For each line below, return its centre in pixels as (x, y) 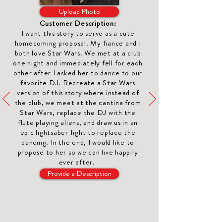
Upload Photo (79, 11)
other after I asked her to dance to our (78, 73)
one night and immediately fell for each (78, 63)
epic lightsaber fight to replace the (78, 132)
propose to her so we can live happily (78, 152)
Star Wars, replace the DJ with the (78, 112)
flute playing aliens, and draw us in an (78, 122)
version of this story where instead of (78, 93)
